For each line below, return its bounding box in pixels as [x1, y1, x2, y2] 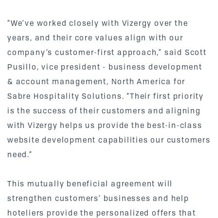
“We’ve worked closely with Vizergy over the [7, 18, 188, 28]
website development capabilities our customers [7, 135, 211, 145]
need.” [7, 150, 33, 159]
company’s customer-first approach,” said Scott [7, 48, 207, 57]
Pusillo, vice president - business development [7, 62, 202, 72]
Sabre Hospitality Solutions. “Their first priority [7, 91, 204, 101]
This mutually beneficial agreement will [7, 179, 173, 188]
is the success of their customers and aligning [7, 106, 201, 115]
